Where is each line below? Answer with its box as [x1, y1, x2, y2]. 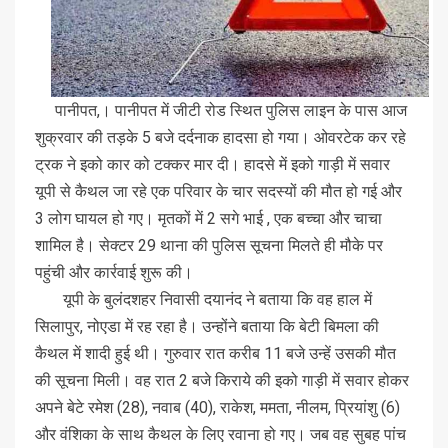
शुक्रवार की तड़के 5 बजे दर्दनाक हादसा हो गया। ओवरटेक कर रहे [35, 127, 406, 147]
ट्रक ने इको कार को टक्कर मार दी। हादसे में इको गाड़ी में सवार [35, 154, 390, 174]
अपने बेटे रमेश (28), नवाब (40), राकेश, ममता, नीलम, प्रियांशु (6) [35, 397, 400, 417]
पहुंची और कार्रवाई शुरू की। [35, 262, 193, 282]
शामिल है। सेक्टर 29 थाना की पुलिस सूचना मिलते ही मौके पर [35, 235, 383, 255]
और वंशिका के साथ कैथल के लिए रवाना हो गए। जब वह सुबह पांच [35, 424, 406, 444]
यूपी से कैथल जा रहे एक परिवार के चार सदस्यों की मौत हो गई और [35, 181, 402, 201]
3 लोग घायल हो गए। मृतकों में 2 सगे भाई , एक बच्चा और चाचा [35, 208, 382, 228]
